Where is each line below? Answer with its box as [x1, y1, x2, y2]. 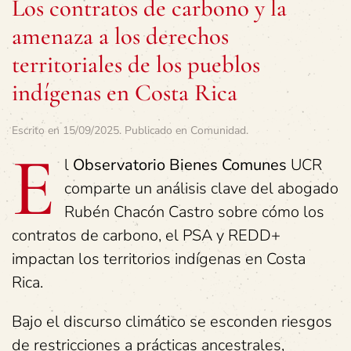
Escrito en [12, 122, 63, 138]
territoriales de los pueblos [12, 49, 260, 79]
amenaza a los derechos [12, 21, 229, 51]
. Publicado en [119, 122, 190, 138]
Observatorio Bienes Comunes [73, 154, 287, 175]
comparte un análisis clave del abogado [64, 177, 338, 199]
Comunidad [190, 122, 246, 138]
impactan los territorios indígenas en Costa [12, 248, 306, 270]
